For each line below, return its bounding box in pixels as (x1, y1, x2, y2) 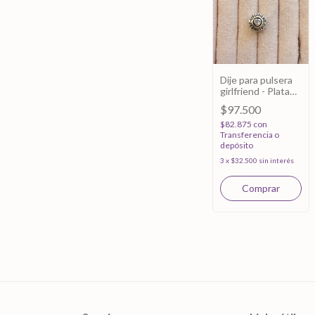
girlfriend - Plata (220, 84, 290, 97)
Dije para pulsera (220, 73, 292, 86)
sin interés (259, 155, 294, 165)
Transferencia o (220, 129, 279, 140)
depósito (220, 139, 253, 150)
